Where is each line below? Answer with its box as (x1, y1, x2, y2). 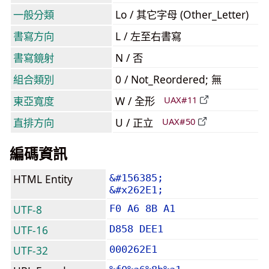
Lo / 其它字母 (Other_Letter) (115, 7, 249, 22)
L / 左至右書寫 (115, 29, 181, 43)
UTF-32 (13, 243, 48, 258)
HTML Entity (13, 172, 73, 186)
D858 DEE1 (109, 223, 163, 235)
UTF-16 (13, 223, 48, 237)
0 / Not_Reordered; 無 (115, 72, 222, 86)
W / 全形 (115, 94, 158, 108)
